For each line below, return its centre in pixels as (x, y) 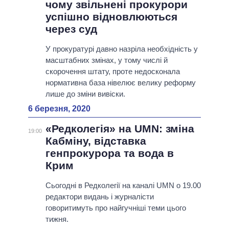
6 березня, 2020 (59, 109)
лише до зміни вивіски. (85, 94)
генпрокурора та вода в (109, 153)
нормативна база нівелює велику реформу (120, 83)
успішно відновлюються (111, 17)
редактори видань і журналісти (99, 197)
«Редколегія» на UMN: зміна (120, 129)
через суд (71, 29)
